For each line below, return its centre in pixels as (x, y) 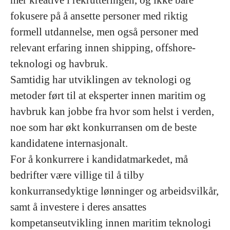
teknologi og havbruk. (59, 64)
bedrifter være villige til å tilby (77, 175)
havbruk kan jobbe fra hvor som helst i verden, (112, 111)
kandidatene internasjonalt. (69, 143)
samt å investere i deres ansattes (78, 207)
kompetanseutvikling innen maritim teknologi (111, 223)
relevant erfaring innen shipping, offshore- (103, 48)
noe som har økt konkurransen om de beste (103, 127)
